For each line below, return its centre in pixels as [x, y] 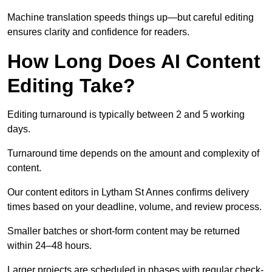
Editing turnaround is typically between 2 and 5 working [126, 115]
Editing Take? [71, 86]
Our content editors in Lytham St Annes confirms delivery [128, 192]
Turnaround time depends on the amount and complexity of [133, 154]
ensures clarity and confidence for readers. [98, 32]
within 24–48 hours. [49, 246]
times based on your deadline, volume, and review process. [134, 207]
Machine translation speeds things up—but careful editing [131, 18]
